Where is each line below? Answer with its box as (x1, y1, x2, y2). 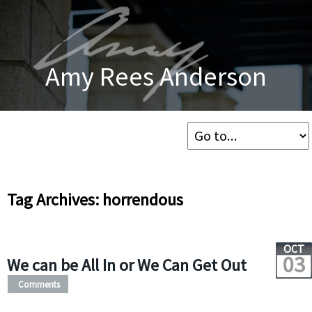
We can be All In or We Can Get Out (6, 254, 247, 276)
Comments (17, 279, 60, 290)
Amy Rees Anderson (45, 58, 267, 93)
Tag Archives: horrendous (6, 189, 183, 210)
